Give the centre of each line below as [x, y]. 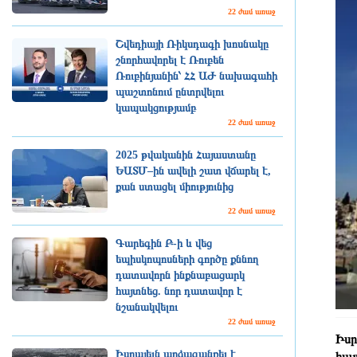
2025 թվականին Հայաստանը [186, 155]
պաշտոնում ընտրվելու [170, 92]
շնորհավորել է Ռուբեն [170, 60]
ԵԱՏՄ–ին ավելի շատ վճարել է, [193, 171]
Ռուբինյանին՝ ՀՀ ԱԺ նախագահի [196, 76]
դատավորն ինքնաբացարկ [180, 275]
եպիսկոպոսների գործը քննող [187, 259]
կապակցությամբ [156, 108]
